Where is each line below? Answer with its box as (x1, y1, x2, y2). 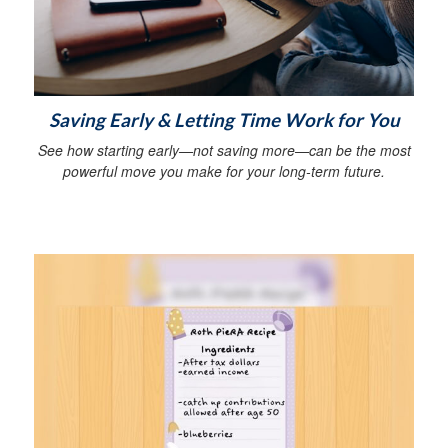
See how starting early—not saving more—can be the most (37, 140, 411, 161)
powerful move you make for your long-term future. (63, 161, 385, 182)
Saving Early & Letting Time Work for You (48, 109, 400, 132)
